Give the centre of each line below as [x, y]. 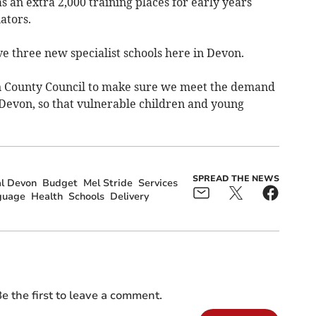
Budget [60, 183]
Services [158, 183]
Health [47, 197]
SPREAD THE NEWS [236, 178]
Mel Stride [108, 183]
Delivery [129, 197]
